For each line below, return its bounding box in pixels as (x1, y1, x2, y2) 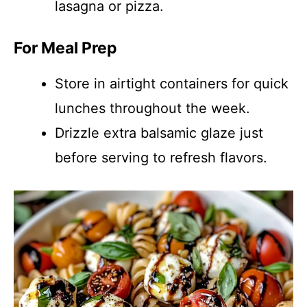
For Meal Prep (14, 38, 117, 58)
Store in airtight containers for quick (55, 75, 288, 92)
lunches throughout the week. (55, 100, 250, 116)
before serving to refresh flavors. (55, 149, 267, 166)
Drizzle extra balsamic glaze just (55, 125, 263, 141)
